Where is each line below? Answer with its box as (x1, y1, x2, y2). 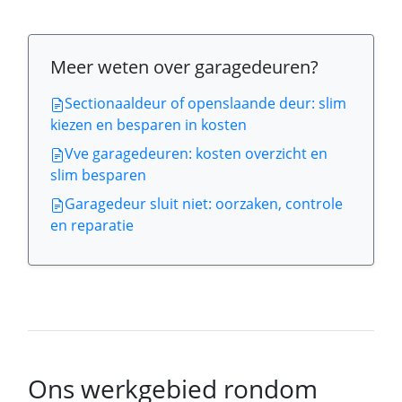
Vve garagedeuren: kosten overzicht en (65, 144, 328, 163)
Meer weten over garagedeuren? (50, 55, 319, 79)
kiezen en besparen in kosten (50, 115, 247, 135)
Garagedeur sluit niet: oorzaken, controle (65, 194, 343, 214)
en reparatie (50, 215, 134, 235)
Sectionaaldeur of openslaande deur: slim (65, 93, 346, 113)
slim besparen (50, 165, 146, 185)
